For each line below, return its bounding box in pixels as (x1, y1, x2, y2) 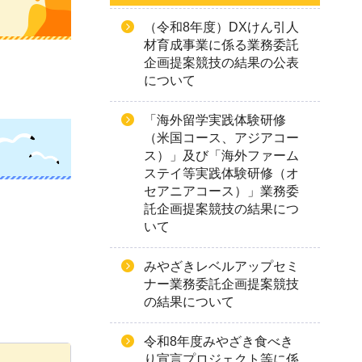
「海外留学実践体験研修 (144, 113, 286, 127)
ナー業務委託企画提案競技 (144, 277, 299, 291)
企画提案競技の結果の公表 (144, 56, 299, 69)
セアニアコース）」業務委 (144, 184, 299, 198)
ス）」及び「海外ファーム (144, 149, 299, 162)
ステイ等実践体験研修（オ (144, 166, 299, 180)
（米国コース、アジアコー (144, 131, 299, 145)
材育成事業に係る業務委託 (144, 38, 299, 52)
